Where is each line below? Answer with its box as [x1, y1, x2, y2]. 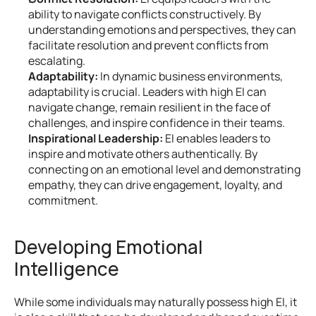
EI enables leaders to [163, 130, 270, 146]
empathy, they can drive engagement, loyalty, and [28, 177, 282, 193]
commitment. [28, 193, 98, 208]
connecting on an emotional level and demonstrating [28, 162, 300, 177]
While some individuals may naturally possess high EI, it [14, 294, 297, 310]
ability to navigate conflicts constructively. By [28, 6, 261, 22]
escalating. [28, 53, 85, 68]
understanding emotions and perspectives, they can [28, 22, 296, 37]
